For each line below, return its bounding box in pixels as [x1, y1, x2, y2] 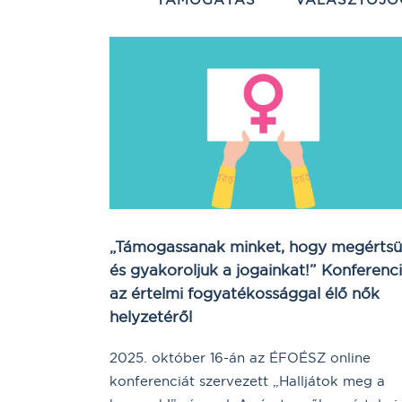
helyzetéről [109, 307, 192, 327]
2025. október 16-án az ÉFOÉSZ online [109, 349, 371, 367]
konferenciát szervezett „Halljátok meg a [109, 372, 385, 390]
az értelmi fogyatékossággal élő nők [109, 284, 380, 303]
